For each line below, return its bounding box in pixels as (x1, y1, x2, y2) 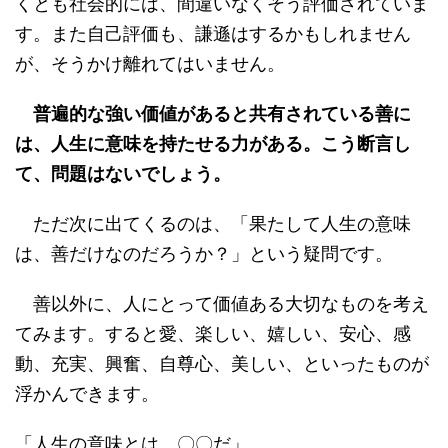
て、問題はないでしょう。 (15, 163, 231, 184)
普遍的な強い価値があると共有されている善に (33, 103, 411, 124)
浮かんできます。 (15, 383, 159, 404)
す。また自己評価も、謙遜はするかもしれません (15, 23, 411, 44)
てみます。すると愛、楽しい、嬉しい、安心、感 (15, 323, 411, 344)
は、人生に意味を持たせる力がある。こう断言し (15, 133, 411, 154)
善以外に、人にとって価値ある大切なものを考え (15, 293, 429, 314)
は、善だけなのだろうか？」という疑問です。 (15, 243, 393, 264)
